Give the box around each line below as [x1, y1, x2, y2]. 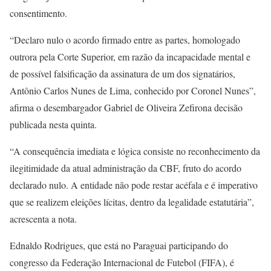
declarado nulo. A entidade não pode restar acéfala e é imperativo [10, 178, 258, 191]
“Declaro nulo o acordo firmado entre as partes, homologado [10, 33, 240, 46]
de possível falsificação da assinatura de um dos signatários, [10, 67, 235, 80]
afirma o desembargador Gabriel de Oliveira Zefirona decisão [10, 101, 243, 114]
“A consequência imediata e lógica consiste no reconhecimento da [10, 145, 260, 157]
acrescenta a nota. [10, 212, 77, 225]
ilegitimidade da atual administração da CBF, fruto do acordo [10, 162, 241, 174]
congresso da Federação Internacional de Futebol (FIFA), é [10, 256, 234, 269]
